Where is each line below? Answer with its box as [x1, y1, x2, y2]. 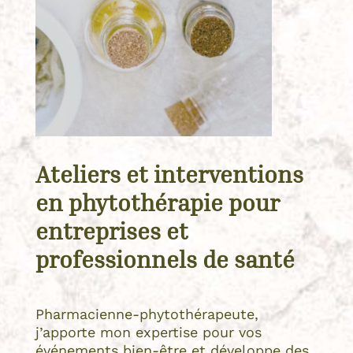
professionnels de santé [35, 244, 295, 273]
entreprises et [35, 216, 188, 245]
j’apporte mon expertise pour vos [35, 323, 262, 340]
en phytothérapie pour [35, 188, 280, 217]
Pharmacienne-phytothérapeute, [35, 305, 258, 322]
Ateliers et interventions [35, 159, 303, 188]
